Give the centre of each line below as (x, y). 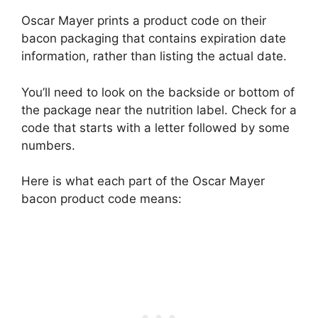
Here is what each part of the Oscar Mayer (143, 181)
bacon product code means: (102, 199)
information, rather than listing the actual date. (154, 56)
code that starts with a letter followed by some (155, 127)
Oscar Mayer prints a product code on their (144, 21)
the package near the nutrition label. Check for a (159, 110)
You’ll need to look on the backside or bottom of (158, 92)
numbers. (48, 145)
